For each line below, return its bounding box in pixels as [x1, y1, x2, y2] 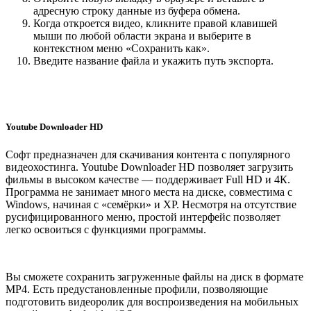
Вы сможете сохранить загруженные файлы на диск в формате [6, 270, 303, 283]
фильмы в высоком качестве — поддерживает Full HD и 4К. [6, 173, 290, 185]
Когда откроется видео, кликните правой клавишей [33, 17, 278, 30]
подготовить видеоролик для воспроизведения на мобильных [6, 295, 299, 308]
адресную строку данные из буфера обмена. [33, 5, 240, 17]
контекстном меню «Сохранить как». [33, 42, 210, 55]
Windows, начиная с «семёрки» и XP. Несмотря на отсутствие [6, 198, 296, 210]
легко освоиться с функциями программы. [6, 223, 206, 235]
